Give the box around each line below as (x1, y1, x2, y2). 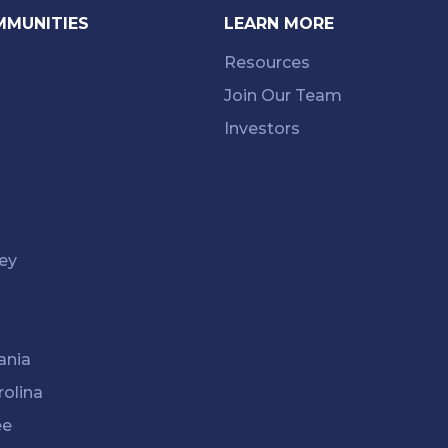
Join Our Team (224, 85, 342, 105)
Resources (224, 52, 310, 72)
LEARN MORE (224, 13, 334, 33)
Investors (224, 118, 300, 138)
